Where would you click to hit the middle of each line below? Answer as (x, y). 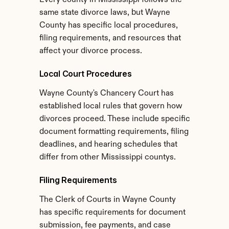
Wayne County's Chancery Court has (106, 94)
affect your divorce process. (90, 51)
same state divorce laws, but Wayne (105, 13)
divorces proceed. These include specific (114, 119)
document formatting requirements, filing (114, 132)
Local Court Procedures (85, 74)
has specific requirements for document (112, 213)
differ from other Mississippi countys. (107, 157)
